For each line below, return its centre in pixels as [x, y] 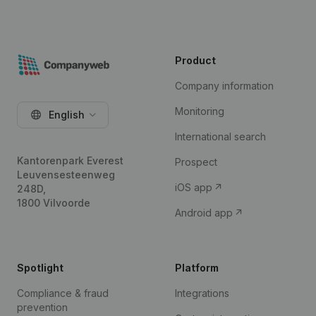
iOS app [195, 187]
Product [195, 60]
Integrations [202, 293]
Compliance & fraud [63, 293]
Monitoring [200, 111]
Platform [197, 268]
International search [220, 136]
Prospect [196, 162]
